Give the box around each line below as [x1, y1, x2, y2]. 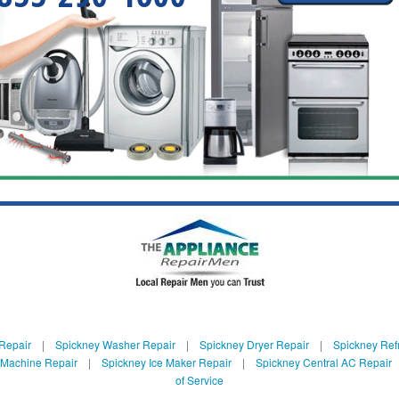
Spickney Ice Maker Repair [101, 354, 232, 370]
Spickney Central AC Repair [255, 354, 392, 370]
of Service [175, 371, 224, 387]
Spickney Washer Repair [54, 336, 175, 352]
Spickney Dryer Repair [199, 336, 309, 352]
